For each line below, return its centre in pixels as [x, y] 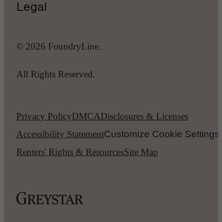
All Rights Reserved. [56, 74]
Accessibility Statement [60, 134]
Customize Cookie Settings [162, 134]
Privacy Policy [44, 116]
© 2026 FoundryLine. [59, 47]
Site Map [141, 152]
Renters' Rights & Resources [70, 152]
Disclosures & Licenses [144, 116]
